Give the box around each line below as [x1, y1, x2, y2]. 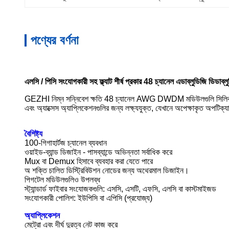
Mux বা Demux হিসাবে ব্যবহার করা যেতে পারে [25, 157, 153, 166]
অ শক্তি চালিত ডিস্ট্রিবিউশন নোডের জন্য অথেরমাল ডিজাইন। [25, 166, 189, 175]
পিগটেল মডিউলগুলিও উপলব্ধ [25, 175, 100, 184]
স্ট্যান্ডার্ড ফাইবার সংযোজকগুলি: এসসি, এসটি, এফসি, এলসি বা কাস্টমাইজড [25, 185, 216, 193]
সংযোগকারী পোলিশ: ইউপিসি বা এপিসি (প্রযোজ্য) [25, 194, 152, 202]
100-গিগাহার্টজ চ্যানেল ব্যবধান [25, 139, 107, 147]
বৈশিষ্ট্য [25, 129, 42, 138]
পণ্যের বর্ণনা [31, 33, 79, 47]
